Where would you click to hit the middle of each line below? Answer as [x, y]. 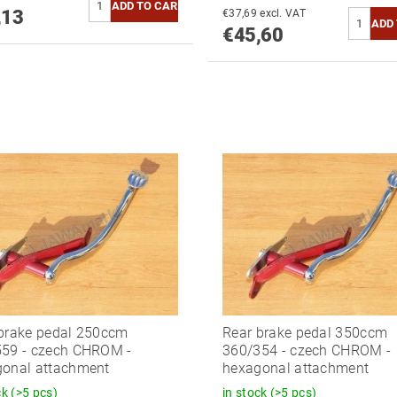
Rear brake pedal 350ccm [305, 332]
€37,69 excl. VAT [283, 14]
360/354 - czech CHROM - [307, 350]
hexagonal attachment [296, 368]
